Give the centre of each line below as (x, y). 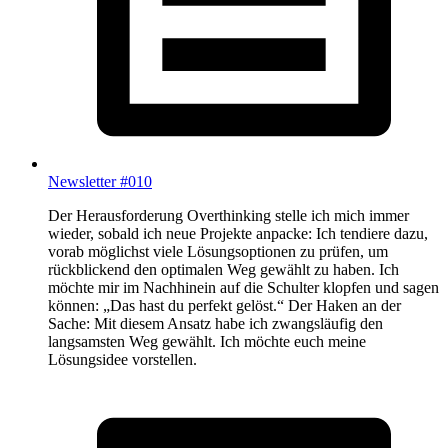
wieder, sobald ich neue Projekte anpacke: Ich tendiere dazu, (238, 234)
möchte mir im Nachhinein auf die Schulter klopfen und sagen (243, 288)
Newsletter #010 (100, 182)
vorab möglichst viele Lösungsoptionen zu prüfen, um (218, 252)
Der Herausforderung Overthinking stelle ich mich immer (228, 216)
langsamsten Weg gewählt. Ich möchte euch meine (207, 342)
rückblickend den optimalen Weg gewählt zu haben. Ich (223, 270)
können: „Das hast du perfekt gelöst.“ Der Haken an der (224, 306)
